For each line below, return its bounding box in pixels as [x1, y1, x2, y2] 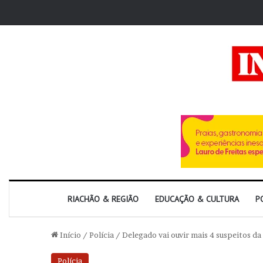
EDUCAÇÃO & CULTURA [155, 194, 239, 204]
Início [58, 230, 81, 240]
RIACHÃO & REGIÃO [68, 194, 139, 204]
